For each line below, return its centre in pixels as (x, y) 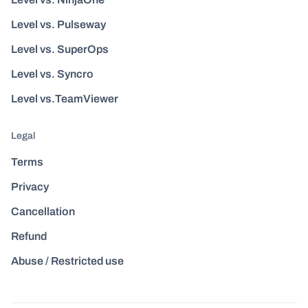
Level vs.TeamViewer (65, 99)
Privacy (30, 187)
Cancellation (43, 212)
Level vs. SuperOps (60, 49)
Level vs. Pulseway (58, 25)
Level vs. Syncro (52, 74)
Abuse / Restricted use (67, 261)
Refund (29, 236)
